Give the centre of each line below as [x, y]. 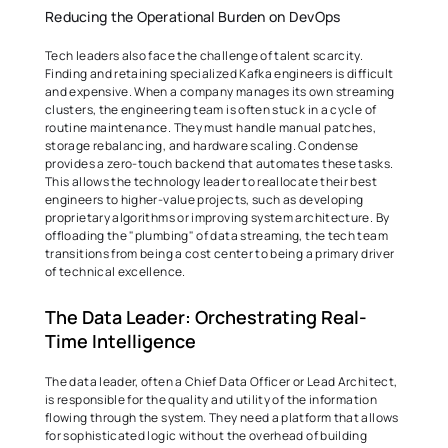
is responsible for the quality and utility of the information [211, 399]
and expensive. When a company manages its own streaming [220, 91]
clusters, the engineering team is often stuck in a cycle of [211, 109]
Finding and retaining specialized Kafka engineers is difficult [219, 73]
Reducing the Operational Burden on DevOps [194, 16]
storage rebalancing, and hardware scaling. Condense [202, 145]
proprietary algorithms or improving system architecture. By [217, 217]
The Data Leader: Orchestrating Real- [206, 317]
